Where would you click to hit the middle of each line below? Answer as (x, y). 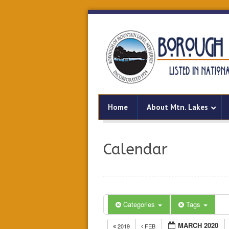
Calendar (135, 149)
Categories (140, 204)
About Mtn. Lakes (177, 107)
